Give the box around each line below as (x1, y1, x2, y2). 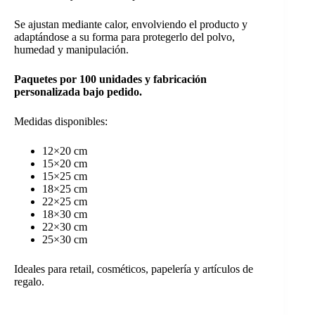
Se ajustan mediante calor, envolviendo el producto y (14, 18, 247, 30)
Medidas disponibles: (14, 115, 108, 127)
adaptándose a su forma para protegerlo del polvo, (14, 30, 235, 43)
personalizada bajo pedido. (14, 85, 142, 98)
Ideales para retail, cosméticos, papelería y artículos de (14, 262, 253, 275)
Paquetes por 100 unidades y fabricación (14, 72, 207, 85)
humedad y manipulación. (14, 43, 129, 56)
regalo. (14, 275, 44, 288)
